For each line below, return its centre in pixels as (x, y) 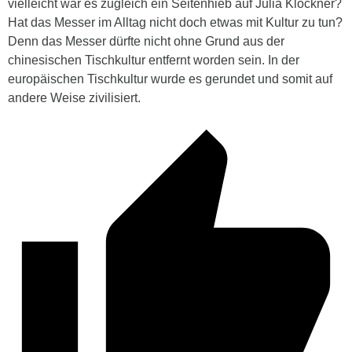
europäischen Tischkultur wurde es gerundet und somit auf (170, 79)
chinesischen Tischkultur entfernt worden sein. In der (154, 60)
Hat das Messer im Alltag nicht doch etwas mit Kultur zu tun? (175, 23)
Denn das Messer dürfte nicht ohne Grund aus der (146, 42)
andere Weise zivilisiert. (74, 98)
